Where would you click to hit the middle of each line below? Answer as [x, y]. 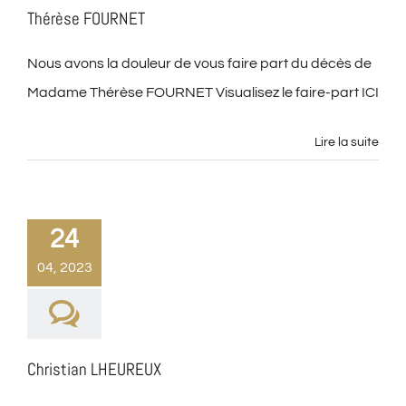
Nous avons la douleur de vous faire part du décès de [199, 63]
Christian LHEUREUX [94, 369]
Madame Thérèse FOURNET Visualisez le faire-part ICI [203, 92]
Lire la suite [347, 142]
